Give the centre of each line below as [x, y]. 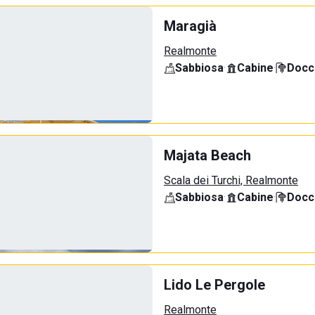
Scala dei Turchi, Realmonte [231, 180]
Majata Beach [207, 155]
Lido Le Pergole [214, 285]
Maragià [190, 26]
